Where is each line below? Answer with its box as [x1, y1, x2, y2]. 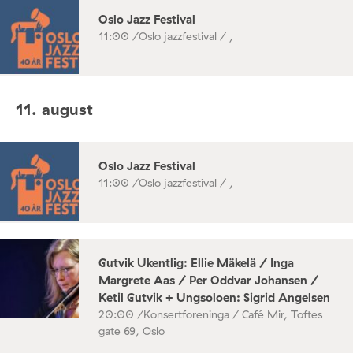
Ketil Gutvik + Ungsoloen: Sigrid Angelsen [98, 290, 330, 306]
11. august [16, 98, 93, 119]
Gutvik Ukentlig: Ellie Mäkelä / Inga [98, 255, 294, 271]
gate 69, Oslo [98, 324, 165, 339]
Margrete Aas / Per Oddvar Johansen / [98, 273, 318, 288]
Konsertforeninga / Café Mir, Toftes [143, 307, 322, 322]
